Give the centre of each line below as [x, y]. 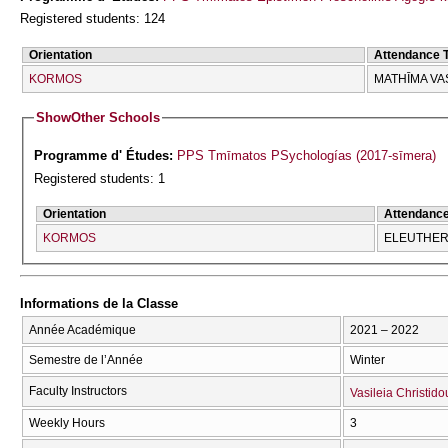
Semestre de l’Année [86, 359]
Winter [367, 359]
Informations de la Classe [99, 304]
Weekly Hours [67, 422]
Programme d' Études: [106, 156]
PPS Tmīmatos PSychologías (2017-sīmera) [307, 156]
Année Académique [82, 329]
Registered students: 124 [92, 19]
